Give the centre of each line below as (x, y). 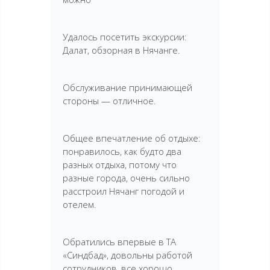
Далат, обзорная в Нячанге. (121, 50)
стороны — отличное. (109, 100)
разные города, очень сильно (126, 177)
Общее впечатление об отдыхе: (132, 138)
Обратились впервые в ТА (119, 241)
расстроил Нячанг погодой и (124, 191)
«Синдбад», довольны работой (127, 255)
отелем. (80, 204)
